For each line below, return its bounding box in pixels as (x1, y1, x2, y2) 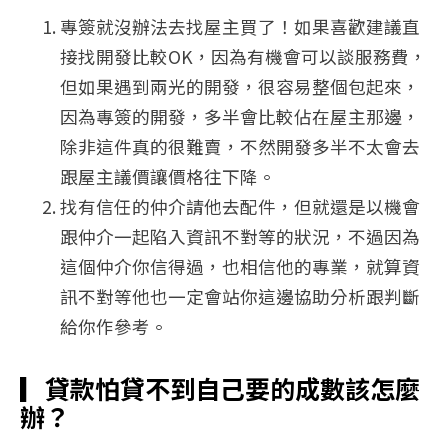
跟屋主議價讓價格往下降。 (60, 164, 276, 190)
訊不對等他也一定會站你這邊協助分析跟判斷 (60, 284, 420, 310)
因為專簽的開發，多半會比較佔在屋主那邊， (60, 104, 420, 130)
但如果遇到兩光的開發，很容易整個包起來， (60, 74, 420, 100)
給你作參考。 (60, 314, 168, 340)
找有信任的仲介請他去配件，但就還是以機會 (60, 194, 420, 220)
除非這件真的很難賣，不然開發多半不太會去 (60, 134, 420, 160)
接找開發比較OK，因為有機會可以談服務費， (60, 44, 427, 70)
